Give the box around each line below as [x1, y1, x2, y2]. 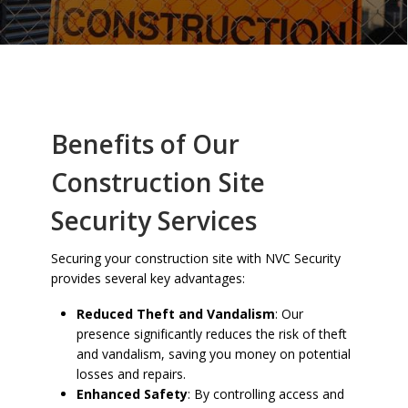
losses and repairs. [76, 365, 186, 382]
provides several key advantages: [51, 269, 245, 287]
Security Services [51, 202, 257, 238]
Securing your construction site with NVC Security [51, 249, 341, 267]
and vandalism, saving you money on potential [76, 345, 351, 362]
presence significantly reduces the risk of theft [76, 325, 347, 342]
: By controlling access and [188, 385, 344, 403]
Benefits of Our [51, 126, 240, 161]
